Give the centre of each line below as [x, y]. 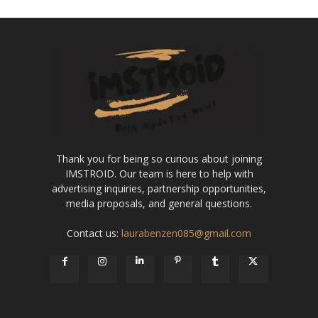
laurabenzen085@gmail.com [186, 233]
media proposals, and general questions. [159, 203]
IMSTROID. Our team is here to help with [159, 173]
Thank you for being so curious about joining [159, 158]
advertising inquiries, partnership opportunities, [159, 188]
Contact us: [94, 233]
